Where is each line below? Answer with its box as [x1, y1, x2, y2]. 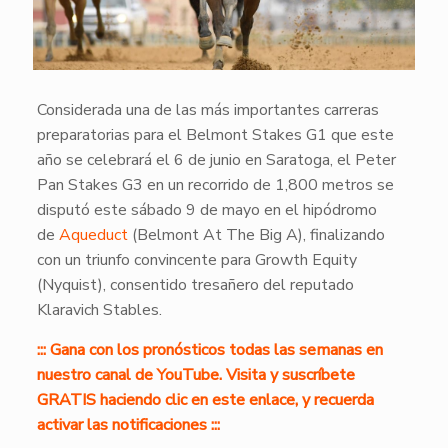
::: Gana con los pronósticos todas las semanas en [36, 338, 383, 361]
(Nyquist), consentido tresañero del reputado [36, 273, 354, 296]
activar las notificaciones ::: [36, 413, 220, 436]
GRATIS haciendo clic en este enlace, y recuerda [36, 388, 374, 411]
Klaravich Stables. [36, 298, 162, 321]
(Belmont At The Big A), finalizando [127, 223, 385, 246]
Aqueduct [58, 223, 128, 246]
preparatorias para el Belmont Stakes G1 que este [36, 123, 394, 146]
